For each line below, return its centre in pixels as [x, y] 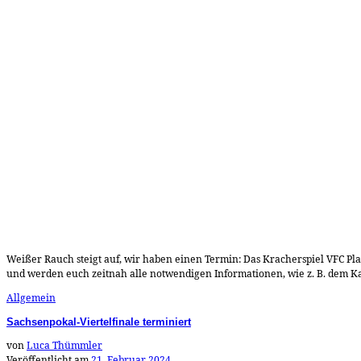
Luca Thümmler [64, 345]
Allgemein [31, 298]
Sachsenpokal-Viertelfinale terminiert [99, 322]
